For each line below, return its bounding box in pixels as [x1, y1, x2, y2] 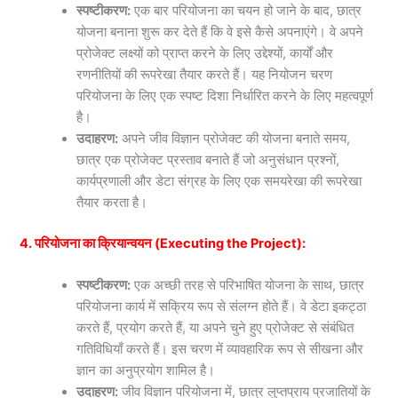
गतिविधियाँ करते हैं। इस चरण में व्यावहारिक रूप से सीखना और [76, 341, 364, 358]
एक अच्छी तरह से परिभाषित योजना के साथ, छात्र [131, 277, 365, 294]
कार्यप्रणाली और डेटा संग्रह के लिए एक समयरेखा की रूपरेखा [76, 173, 362, 190]
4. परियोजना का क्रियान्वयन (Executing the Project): [20, 235, 306, 252]
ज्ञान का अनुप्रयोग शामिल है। [76, 362, 216, 379]
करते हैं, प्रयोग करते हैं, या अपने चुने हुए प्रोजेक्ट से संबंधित [76, 320, 354, 337]
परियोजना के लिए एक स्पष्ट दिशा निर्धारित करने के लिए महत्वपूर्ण [76, 88, 374, 105]
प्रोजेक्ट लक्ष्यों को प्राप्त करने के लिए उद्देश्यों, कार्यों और [76, 45, 334, 62]
